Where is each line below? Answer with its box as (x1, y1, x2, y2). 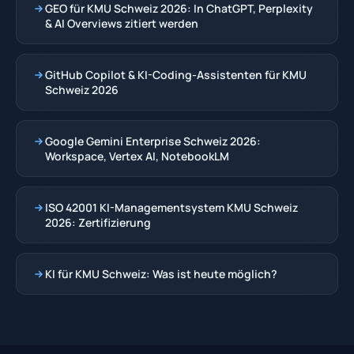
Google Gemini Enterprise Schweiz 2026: (45, 133, 261, 149)
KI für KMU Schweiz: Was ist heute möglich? (45, 265, 277, 281)
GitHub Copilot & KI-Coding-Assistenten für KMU (45, 66, 307, 82)
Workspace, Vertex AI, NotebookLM (45, 148, 229, 164)
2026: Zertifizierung (45, 214, 151, 230)
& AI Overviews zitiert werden (45, 15, 198, 31)
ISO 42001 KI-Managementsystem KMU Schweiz (45, 199, 298, 215)
